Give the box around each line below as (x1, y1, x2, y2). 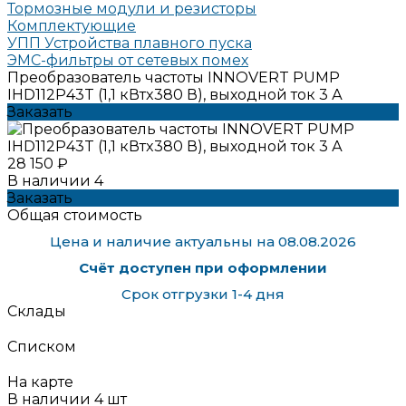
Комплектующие (7, 16, 136, 34)
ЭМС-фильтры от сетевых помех (7, 51, 248, 69)
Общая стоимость (7, 206, 142, 224)
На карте (7, 372, 73, 391)
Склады (7, 302, 66, 320)
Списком (7, 337, 76, 355)
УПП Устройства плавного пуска (7, 34, 252, 52)
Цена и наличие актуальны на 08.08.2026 (50, 232, 356, 250)
